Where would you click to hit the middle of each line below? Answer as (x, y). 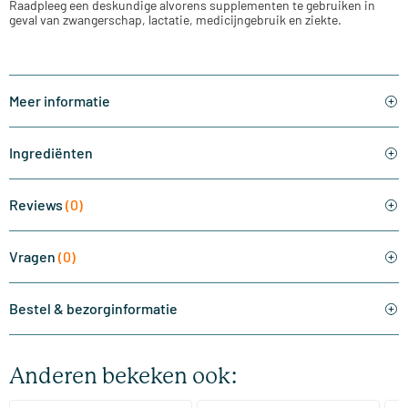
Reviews (37, 205)
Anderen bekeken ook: (124, 377)
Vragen (34, 257)
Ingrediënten (51, 153)
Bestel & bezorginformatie (93, 309)
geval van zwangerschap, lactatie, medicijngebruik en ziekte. (175, 20)
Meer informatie (60, 101)
